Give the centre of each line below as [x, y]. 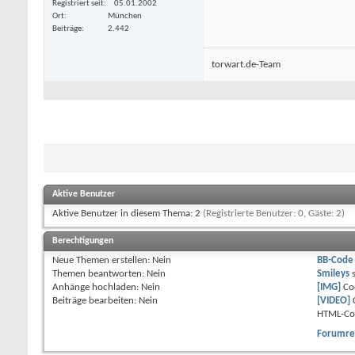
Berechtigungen [83, 241]
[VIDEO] [334, 301]
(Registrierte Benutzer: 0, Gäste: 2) [274, 214]
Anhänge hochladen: [97, 288]
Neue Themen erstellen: [102, 261]
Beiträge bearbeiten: [95, 301]
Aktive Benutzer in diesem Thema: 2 [128, 214]
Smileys [334, 274]
